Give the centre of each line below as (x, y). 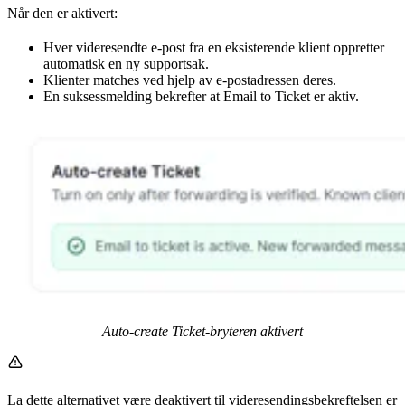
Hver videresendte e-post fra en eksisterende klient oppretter (214, 48)
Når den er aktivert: (62, 14)
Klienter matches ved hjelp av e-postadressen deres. (190, 80)
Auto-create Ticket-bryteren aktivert (202, 332)
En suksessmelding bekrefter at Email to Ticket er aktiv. (201, 97)
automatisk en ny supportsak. (126, 64)
